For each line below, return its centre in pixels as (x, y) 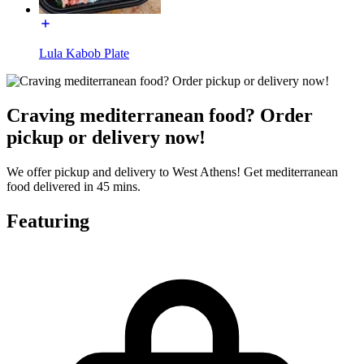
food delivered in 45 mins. (74, 187)
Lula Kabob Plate (84, 54)
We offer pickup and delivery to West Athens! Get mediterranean (172, 172)
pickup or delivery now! (106, 138)
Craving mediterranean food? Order (160, 116)
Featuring (48, 221)
